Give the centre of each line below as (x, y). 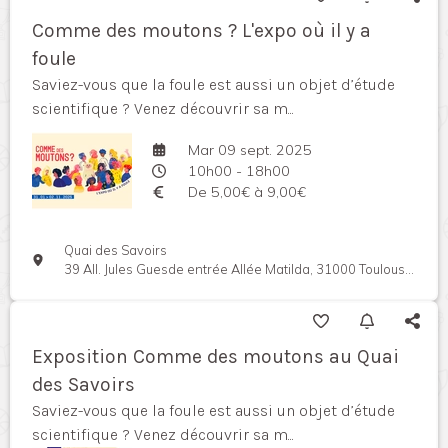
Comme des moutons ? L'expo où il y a (201, 31)
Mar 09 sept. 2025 (249, 149)
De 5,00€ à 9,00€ (246, 191)
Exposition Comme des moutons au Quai (215, 357)
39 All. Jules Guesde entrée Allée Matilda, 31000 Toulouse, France (235, 269)
